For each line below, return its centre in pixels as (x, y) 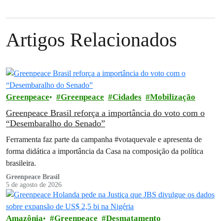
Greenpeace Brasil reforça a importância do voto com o (105, 113)
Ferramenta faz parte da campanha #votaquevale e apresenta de (104, 139)
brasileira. (21, 163)
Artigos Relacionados (92, 39)
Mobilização (173, 97)
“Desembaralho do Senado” (55, 123)
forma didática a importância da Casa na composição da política (105, 151)
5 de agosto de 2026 (34, 184)
